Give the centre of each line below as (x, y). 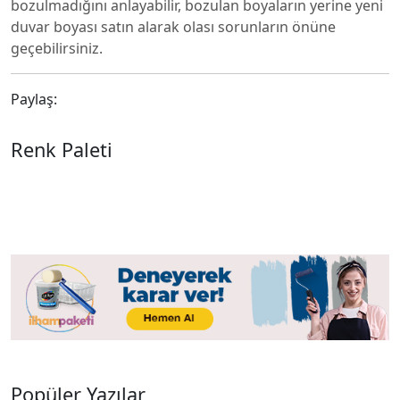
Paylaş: (34, 99)
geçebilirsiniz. (57, 48)
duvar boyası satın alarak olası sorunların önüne (173, 27)
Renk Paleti (62, 150)
